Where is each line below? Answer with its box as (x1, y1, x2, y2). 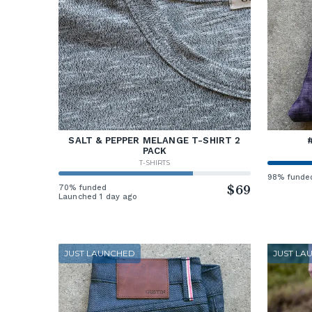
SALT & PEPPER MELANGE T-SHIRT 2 (68, 134, 241, 146)
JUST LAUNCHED (64, 248, 135, 259)
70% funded (58, 182, 107, 192)
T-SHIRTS (139, 157, 170, 167)
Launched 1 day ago (58, 192, 138, 201)
